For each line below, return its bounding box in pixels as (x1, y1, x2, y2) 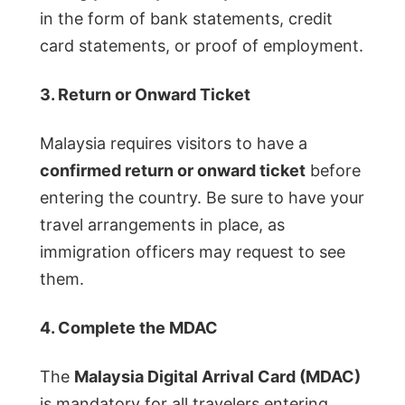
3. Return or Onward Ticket (40, 85, 250, 105)
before (306, 161, 361, 181)
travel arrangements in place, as (40, 215, 285, 235)
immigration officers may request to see (40, 242, 345, 262)
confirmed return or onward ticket (40, 161, 306, 181)
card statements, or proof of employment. (40, 36, 363, 56)
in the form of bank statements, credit (40, 9, 333, 29)
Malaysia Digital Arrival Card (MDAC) (74, 367, 361, 387)
